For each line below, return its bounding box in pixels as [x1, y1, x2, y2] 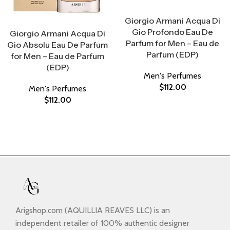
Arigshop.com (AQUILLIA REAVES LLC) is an [15, 205, 170, 216]
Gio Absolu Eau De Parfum [7, 39, 108, 50]
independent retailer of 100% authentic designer [15, 218, 189, 228]
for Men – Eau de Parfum [11, 50, 104, 61]
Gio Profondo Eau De [132, 26, 213, 37]
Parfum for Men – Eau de [126, 37, 219, 48]
